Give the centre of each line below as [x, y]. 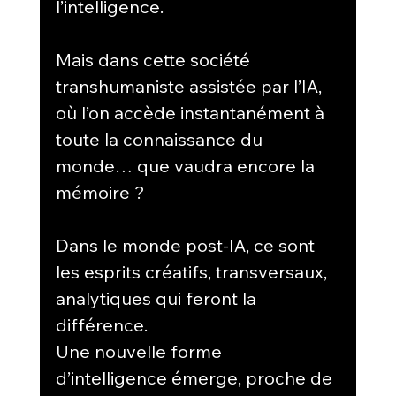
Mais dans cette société [155, 59]
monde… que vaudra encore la [187, 165]
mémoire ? [100, 192]
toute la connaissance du [161, 139]
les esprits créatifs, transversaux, [193, 271]
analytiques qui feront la [158, 298]
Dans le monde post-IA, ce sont [187, 245]
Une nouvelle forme [141, 351]
